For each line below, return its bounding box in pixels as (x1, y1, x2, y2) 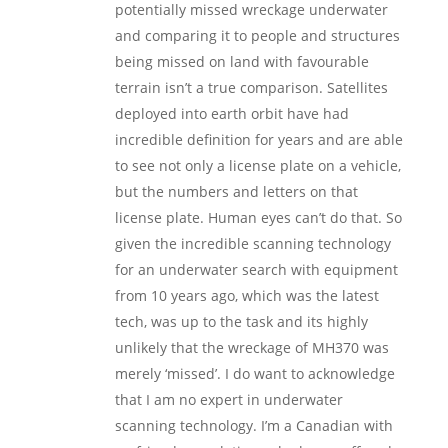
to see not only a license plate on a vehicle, (114, 156, 401, 175)
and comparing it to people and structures (114, 26, 400, 45)
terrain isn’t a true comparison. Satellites (114, 78, 388, 97)
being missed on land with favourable (114, 52, 369, 71)
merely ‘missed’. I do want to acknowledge (114, 364, 395, 383)
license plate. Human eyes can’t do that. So (114, 208, 402, 227)
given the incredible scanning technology (114, 234, 391, 253)
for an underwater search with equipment (114, 260, 398, 279)
